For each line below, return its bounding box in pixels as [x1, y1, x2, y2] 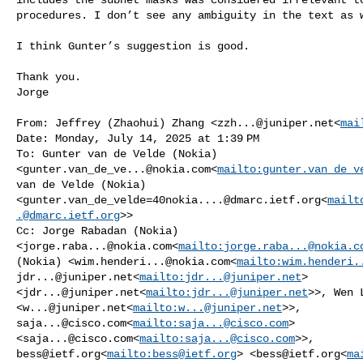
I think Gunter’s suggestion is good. [16, 39, 250, 53]
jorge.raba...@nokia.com [23, 239, 172, 253]
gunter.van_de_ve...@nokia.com [23, 162, 211, 176]
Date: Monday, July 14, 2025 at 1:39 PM [16, 131, 259, 145]
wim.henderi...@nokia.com [75, 254, 230, 268]
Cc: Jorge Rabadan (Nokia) [16, 224, 185, 237]
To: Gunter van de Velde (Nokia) [16, 147, 224, 160]
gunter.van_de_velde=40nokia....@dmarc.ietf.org [23, 193, 321, 207]
